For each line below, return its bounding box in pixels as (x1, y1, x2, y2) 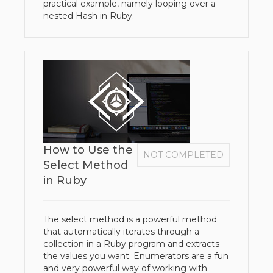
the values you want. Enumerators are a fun (43, 250, 229, 261)
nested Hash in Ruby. (43, 10, 134, 21)
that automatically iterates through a (43, 226, 199, 237)
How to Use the (43, 143, 133, 157)
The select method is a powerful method (43, 214, 217, 225)
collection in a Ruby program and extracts (43, 238, 219, 249)
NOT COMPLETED (143, 149, 224, 160)
